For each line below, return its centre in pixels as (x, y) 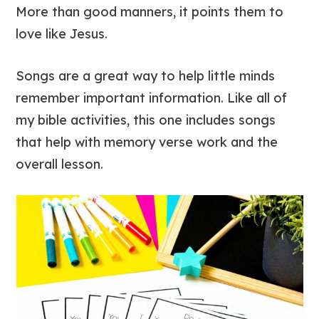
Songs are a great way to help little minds (146, 76)
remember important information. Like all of (152, 98)
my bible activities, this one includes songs (146, 120)
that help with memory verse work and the (147, 142)
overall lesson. (60, 164)
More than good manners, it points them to (150, 12)
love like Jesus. (62, 34)
